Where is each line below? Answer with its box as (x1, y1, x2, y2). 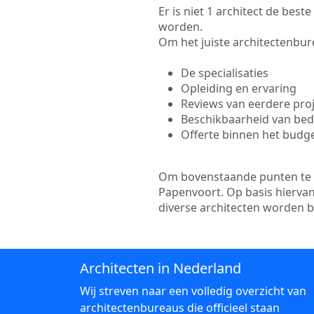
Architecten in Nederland (80, 259, 241, 278)
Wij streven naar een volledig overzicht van (80, 283, 306, 299)
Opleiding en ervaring (180, 81, 296, 96)
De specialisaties (180, 65, 268, 81)
